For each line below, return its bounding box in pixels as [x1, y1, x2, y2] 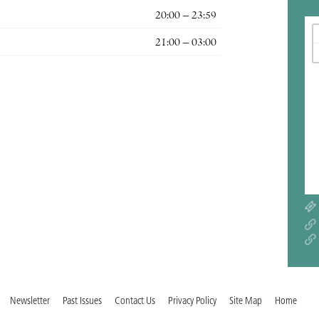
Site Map [229, 296, 262, 307]
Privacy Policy [168, 296, 216, 307]
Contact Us [115, 296, 155, 307]
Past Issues [63, 296, 102, 307]
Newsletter [10, 296, 50, 307]
